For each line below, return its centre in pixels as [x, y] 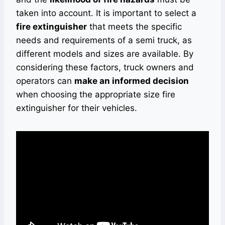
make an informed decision [132, 81]
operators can [45, 81]
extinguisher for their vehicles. [77, 108]
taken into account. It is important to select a [106, 13]
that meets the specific [134, 27]
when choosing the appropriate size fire [96, 95]
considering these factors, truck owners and [105, 68]
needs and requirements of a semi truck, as [104, 40]
